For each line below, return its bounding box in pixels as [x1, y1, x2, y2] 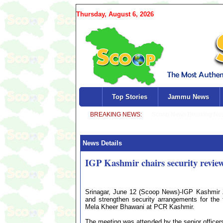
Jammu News [167, 93, 209, 101]
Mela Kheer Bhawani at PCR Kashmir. [85, 203, 195, 211]
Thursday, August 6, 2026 [76, 10, 154, 18]
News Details [81, 139, 122, 147]
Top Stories [111, 93, 147, 101]
